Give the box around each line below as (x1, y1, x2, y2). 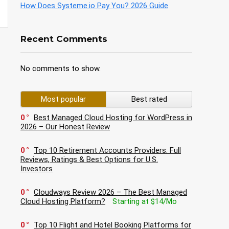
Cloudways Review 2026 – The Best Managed (34, 188, 187, 197)
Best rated (131, 95, 167, 104)
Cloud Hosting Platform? (20, 197, 105, 207)
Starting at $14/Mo (112, 197, 177, 207)
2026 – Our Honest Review (20, 122, 110, 132)
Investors (20, 164, 53, 174)
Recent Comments (20, 34, 107, 44)
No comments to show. (20, 64, 101, 74)
